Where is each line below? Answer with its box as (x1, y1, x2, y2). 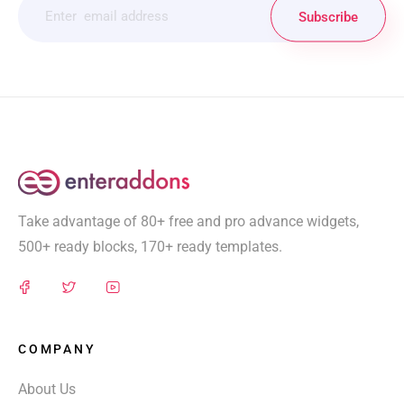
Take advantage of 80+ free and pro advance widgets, (18, 213, 359, 231)
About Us (18, 381, 76, 399)
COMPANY (18, 342, 96, 357)
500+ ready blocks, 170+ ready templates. (18, 238, 282, 256)
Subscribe (298, 8, 358, 25)
